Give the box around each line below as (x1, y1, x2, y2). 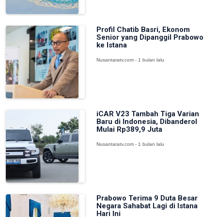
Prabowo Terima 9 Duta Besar (96, 194, 198, 202)
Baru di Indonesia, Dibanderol (96, 117, 197, 126)
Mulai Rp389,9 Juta (96, 125, 162, 134)
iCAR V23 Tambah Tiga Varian (96, 109, 199, 118)
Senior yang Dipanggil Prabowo (96, 33, 203, 42)
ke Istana (96, 41, 127, 49)
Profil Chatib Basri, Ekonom (96, 25, 190, 34)
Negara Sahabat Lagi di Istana (96, 201, 198, 210)
